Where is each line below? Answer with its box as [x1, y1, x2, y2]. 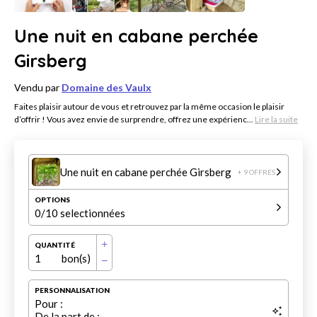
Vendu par [14, 81, 62, 94]
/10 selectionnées [41, 207, 125, 220]
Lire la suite [255, 114, 298, 125]
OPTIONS [35, 195, 70, 204]
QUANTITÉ [35, 241, 75, 250]
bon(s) [62, 252, 91, 265]
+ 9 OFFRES [238, 168, 275, 177]
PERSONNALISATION [35, 286, 110, 295]
